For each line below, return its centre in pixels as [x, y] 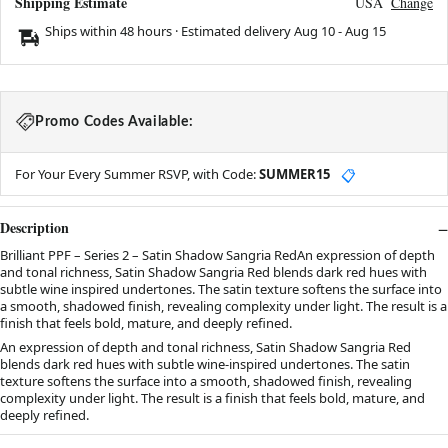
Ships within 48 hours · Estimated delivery [169, 31]
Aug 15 [365, 31]
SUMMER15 [294, 174]
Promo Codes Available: [114, 122]
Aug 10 [314, 31]
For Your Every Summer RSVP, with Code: [137, 174]
